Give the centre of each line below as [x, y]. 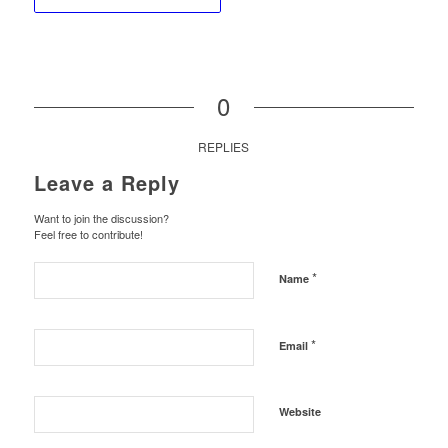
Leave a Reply [106, 182]
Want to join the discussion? [101, 217]
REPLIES [224, 146]
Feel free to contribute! [88, 233]
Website [299, 411]
